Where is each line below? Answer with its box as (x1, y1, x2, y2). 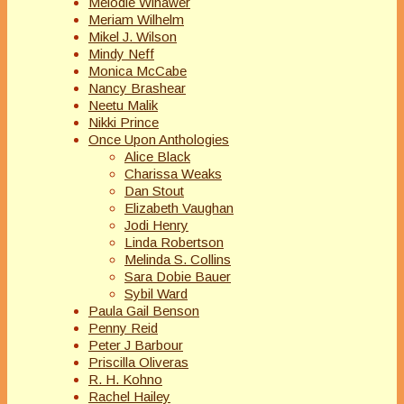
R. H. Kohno (88, 372, 162, 388)
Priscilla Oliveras (88, 354, 188, 371)
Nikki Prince (88, 115, 159, 131)
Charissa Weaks (124, 166, 222, 182)
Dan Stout (124, 183, 184, 199)
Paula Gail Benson (88, 303, 199, 319)
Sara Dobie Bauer (124, 269, 231, 285)
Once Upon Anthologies (88, 132, 229, 148)
